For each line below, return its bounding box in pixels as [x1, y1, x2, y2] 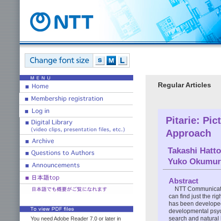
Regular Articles [158, 81, 211, 89]
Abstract [169, 176, 198, 185]
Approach [166, 127, 211, 139]
